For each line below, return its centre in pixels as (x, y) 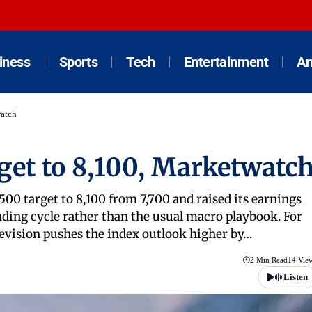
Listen (295, 277)
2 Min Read (268, 260)
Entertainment (226, 62)
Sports (78, 62)
